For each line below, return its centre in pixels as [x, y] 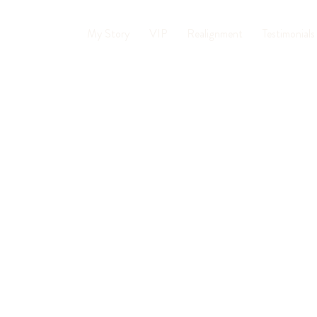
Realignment [215, 33]
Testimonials [289, 33]
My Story [108, 33]
